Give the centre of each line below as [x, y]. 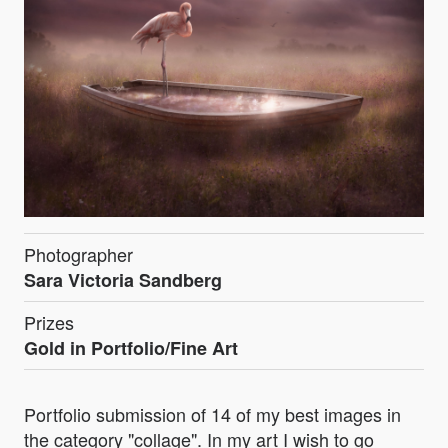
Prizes [49, 322]
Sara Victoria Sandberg [123, 280]
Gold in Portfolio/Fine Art [131, 348]
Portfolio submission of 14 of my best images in [212, 414]
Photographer [78, 254]
